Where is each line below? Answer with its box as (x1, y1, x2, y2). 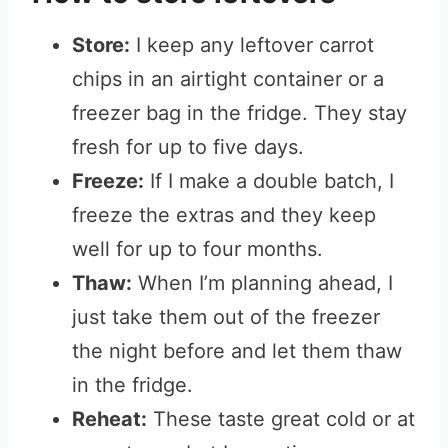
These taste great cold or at (147, 407, 415, 431)
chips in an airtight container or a (72, 67, 384, 91)
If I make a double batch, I (144, 169, 394, 193)
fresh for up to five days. (72, 135, 304, 159)
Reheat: (72, 407, 147, 431)
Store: (72, 33, 130, 57)
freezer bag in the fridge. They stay (72, 101, 407, 125)
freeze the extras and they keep (72, 203, 376, 227)
